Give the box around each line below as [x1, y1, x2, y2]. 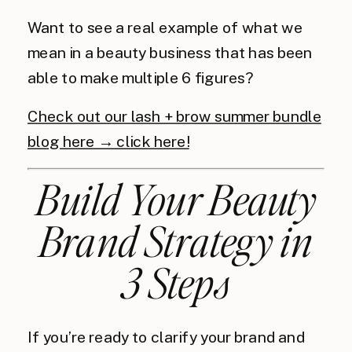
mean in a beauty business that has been [27, 43, 313, 62]
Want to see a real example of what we [27, 18, 302, 36]
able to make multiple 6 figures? [27, 68, 255, 87]
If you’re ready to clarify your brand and [27, 328, 305, 346]
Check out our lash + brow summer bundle [27, 107, 321, 126]
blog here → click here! [27, 133, 189, 151]
